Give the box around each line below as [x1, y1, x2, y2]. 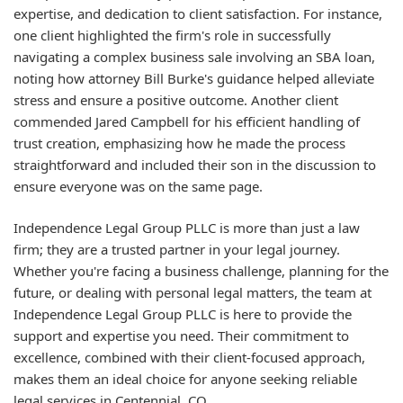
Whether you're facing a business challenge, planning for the [13, 262, 389, 280]
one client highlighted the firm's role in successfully [13, 25, 331, 44]
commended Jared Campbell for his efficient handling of [13, 112, 360, 130]
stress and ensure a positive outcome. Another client [13, 90, 338, 109]
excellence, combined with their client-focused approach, [13, 348, 365, 366]
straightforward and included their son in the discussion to [13, 155, 376, 174]
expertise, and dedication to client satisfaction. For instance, [13, 4, 382, 22]
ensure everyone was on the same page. [13, 176, 263, 195]
